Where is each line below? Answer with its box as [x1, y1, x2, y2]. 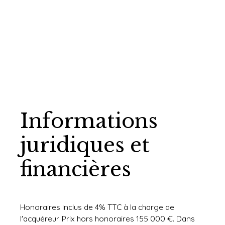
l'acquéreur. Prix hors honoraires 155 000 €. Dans [20, 213, 195, 224]
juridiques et [20, 133, 150, 158]
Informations [20, 108, 158, 134]
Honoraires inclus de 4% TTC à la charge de [20, 202, 174, 212]
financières [20, 157, 131, 182]
